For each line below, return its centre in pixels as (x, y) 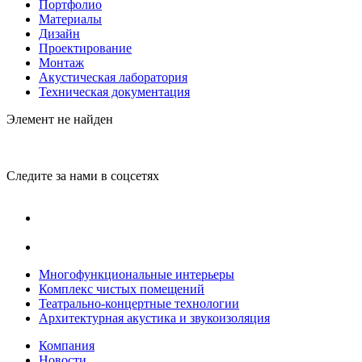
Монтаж (61, 63)
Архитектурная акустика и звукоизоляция (154, 318)
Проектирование (85, 48)
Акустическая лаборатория (113, 77)
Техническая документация (114, 92)
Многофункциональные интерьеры (137, 274)
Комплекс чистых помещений (122, 289)
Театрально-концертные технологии (139, 303)
